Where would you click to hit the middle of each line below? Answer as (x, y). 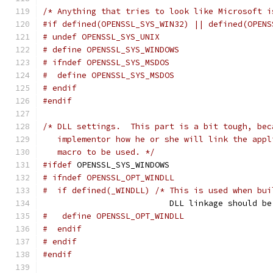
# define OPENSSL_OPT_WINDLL (113, 216)
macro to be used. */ (99, 152)
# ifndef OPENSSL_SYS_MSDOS (106, 62)
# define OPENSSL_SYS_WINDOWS (111, 50)
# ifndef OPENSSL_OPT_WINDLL (108, 178)
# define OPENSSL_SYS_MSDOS (108, 75)
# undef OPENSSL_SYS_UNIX (101, 37)
